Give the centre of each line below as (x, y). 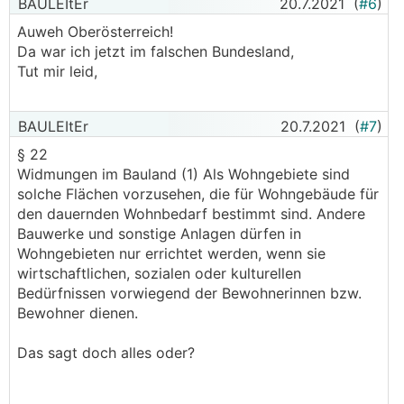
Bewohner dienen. (78, 313)
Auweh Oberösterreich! (95, 32)
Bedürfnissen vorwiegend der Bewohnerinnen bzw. (189, 293)
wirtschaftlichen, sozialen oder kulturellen (159, 273)
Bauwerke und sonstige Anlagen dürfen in (159, 234)
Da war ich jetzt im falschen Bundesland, (156, 51)
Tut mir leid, (57, 71)
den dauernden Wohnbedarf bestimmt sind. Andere (191, 214)
